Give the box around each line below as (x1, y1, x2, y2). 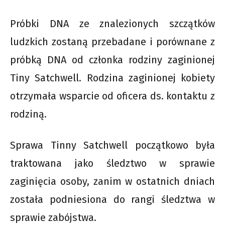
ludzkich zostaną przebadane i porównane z (10, 35, 215, 48)
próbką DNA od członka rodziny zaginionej (10, 53, 215, 66)
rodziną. (10, 107, 47, 120)
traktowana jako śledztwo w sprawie (10, 157, 215, 169)
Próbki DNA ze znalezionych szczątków (10, 17, 215, 30)
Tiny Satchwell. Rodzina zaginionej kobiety (10, 71, 215, 84)
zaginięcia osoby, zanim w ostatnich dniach (10, 175, 215, 187)
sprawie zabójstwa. (10, 211, 96, 223)
